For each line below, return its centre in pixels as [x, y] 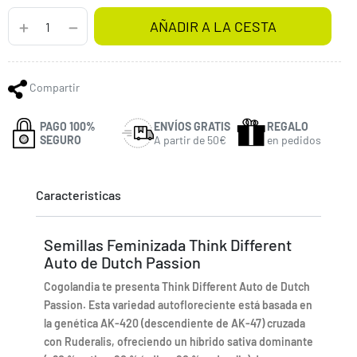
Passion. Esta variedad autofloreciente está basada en [178, 304]
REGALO [288, 126]
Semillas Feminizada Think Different [168, 244]
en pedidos [294, 139]
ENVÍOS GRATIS [192, 126]
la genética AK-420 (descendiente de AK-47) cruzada [175, 323]
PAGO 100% [68, 126]
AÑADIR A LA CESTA [213, 27]
